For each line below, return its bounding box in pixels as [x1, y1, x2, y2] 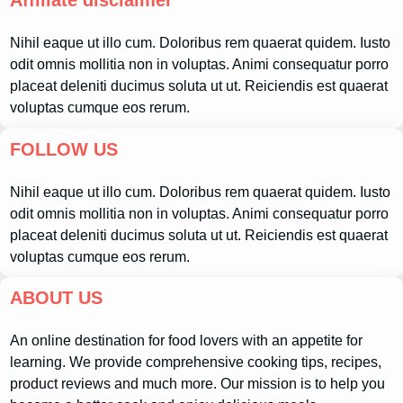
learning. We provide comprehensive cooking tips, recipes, [9, 354, 381, 371]
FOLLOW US [9, 139, 118, 159]
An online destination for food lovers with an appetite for [9, 333, 363, 349]
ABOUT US [9, 288, 103, 309]
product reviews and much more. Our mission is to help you [9, 376, 385, 392]
